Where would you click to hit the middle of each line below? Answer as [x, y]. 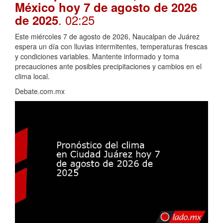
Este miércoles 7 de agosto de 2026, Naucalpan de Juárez [107, 37]
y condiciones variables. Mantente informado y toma [97, 56]
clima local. [32, 76]
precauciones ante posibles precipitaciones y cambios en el [108, 66]
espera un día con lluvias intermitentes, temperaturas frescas [111, 47]
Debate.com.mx [40, 91]
